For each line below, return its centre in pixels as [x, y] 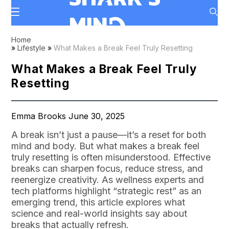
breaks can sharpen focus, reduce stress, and [107, 168]
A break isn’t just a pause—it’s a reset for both [109, 135]
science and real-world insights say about [99, 213]
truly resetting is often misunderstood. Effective [111, 157]
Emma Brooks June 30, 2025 [68, 116]
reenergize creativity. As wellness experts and [108, 180]
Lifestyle [32, 48]
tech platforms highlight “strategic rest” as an [107, 191]
